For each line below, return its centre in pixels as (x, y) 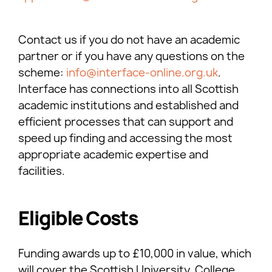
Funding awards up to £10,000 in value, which (135, 253)
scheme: (42, 72)
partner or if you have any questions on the (131, 56)
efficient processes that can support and (126, 121)
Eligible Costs (78, 218)
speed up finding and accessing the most (125, 138)
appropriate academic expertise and (113, 154)
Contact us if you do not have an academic (129, 39)
